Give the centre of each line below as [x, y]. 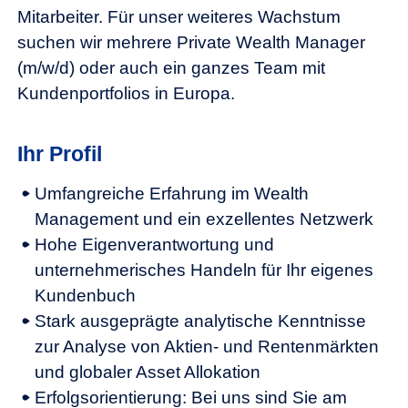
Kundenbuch [85, 295]
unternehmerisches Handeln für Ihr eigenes [204, 270]
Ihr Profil [60, 153]
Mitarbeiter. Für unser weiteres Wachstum [179, 16]
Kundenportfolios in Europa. [126, 93]
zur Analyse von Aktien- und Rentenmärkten [207, 346]
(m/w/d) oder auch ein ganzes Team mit [171, 67]
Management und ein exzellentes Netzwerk [204, 219]
